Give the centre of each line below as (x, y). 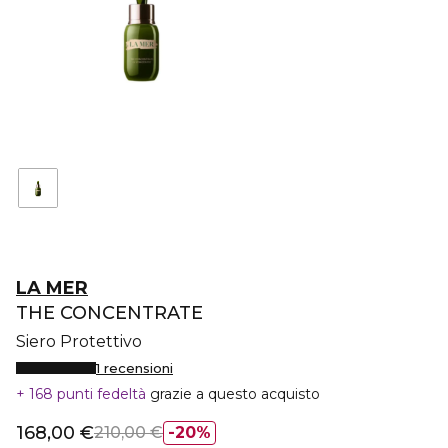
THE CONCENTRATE (109, 313)
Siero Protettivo (79, 341)
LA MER (52, 288)
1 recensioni (134, 368)
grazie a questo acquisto (235, 394)
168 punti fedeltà (87, 394)
